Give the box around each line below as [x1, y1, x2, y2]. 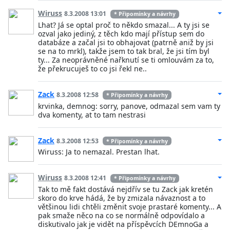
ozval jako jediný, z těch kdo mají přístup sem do [38, 29, 204, 39]
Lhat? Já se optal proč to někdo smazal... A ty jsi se [38, 20, 209, 30]
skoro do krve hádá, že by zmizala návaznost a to [38, 193, 205, 203]
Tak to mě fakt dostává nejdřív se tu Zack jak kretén [38, 184, 213, 195]
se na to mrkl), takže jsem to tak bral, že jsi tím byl [38, 46, 209, 56]
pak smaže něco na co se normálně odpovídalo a [38, 210, 205, 221]
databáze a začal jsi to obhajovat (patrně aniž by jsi [38, 37, 214, 48]
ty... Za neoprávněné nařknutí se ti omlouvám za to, [38, 55, 214, 65]
